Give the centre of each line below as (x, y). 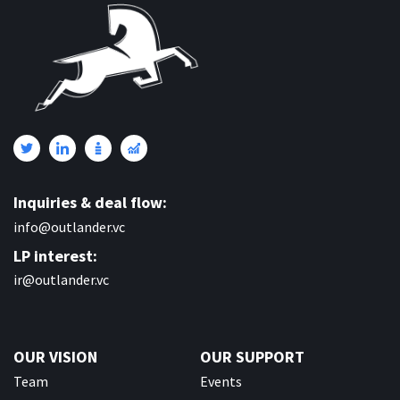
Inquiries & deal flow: (90, 203)
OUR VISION (55, 357)
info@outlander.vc (69, 226)
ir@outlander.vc (61, 280)
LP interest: (55, 255)
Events (221, 381)
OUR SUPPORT (252, 357)
